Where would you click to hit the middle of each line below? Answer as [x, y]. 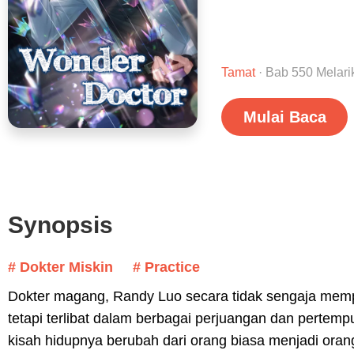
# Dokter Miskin [60, 267]
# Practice [166, 267]
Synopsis [60, 225]
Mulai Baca [284, 117]
